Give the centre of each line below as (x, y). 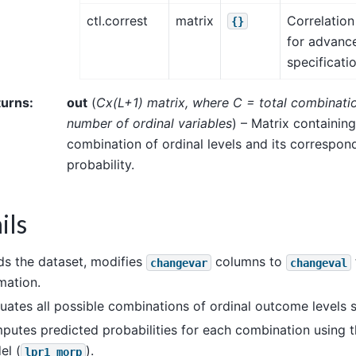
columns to (249, 262)
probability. (101, 164)
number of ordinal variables (149, 123)
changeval (319, 263)
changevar (179, 263)
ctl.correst (117, 20)
